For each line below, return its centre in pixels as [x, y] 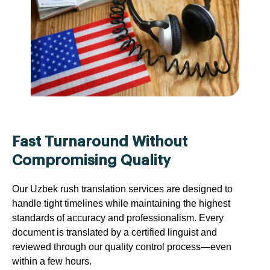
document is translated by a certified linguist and [115, 232]
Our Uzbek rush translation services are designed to [122, 189]
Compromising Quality [91, 160]
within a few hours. [52, 261]
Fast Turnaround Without [100, 141]
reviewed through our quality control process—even [122, 246]
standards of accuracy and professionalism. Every [118, 218]
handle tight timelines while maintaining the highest [121, 203]
